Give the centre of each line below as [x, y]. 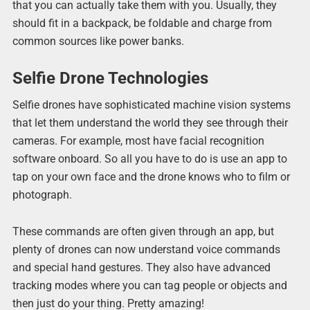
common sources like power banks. [98, 41]
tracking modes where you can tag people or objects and [149, 285]
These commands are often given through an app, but [143, 231]
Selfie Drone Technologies [110, 78]
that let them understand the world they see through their [150, 122]
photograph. [42, 194]
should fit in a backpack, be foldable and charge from [142, 23]
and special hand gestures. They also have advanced [141, 267]
